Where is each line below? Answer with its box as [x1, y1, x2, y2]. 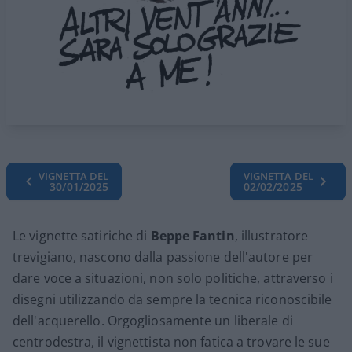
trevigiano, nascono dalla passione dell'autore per [13, 247, 313, 266]
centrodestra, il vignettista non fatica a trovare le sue [13, 332, 330, 350]
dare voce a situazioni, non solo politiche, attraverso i [13, 269, 333, 287]
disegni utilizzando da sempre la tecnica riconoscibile [13, 290, 332, 308]
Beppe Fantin [150, 226, 235, 244]
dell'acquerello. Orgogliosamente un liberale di [13, 311, 293, 329]
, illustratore [234, 226, 309, 244]
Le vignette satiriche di [13, 226, 151, 244]
